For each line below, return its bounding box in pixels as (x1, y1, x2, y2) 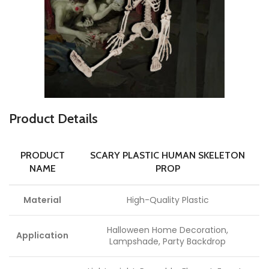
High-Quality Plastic (126, 194, 209, 207)
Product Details (9, 110, 98, 127)
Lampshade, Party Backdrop (109, 235, 226, 248)
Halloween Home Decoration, (107, 224, 228, 237)
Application (16, 229, 68, 242)
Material (23, 194, 61, 207)
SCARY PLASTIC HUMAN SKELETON (90, 150, 245, 162)
